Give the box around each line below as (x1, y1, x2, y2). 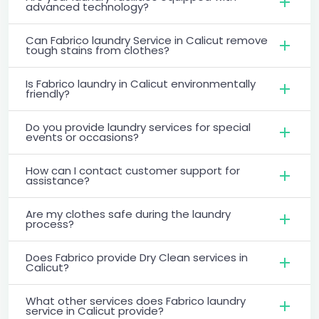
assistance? (26, 172, 90, 188)
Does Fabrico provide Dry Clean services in (26, 249, 248, 265)
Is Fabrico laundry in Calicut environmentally (26, 75, 256, 91)
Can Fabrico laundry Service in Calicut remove (26, 32, 268, 48)
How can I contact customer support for (26, 162, 240, 178)
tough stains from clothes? (26, 42, 169, 58)
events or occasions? (26, 129, 139, 145)
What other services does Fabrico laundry (26, 293, 246, 308)
